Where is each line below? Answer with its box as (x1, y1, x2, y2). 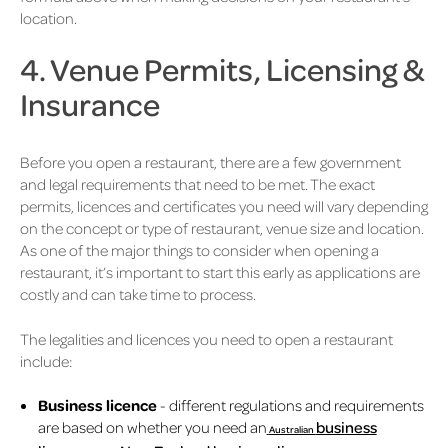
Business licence (37, 394, 157, 415)
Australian (268, 422, 316, 435)
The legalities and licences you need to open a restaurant (20, 328, 393, 349)
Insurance (20, 84, 160, 124)
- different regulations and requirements (156, 394, 424, 415)
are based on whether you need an (37, 416, 267, 437)
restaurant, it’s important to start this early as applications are (20, 262, 420, 283)
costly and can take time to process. (20, 284, 259, 305)
